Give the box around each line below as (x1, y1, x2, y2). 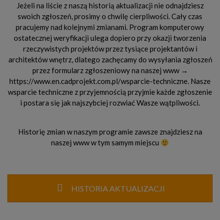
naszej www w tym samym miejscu (51, 138, 161, 147)
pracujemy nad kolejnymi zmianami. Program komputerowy (16, 22, 204, 31)
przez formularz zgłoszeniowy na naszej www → (32, 65, 188, 75)
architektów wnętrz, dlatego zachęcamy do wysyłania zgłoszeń (8, 55, 212, 64)
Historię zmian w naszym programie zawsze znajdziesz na (18, 127, 202, 137)
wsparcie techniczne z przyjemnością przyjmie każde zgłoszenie (8, 87, 212, 96)
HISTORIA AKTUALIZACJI (70, 183, 165, 193)
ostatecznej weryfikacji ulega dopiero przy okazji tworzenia (14, 33, 206, 42)
